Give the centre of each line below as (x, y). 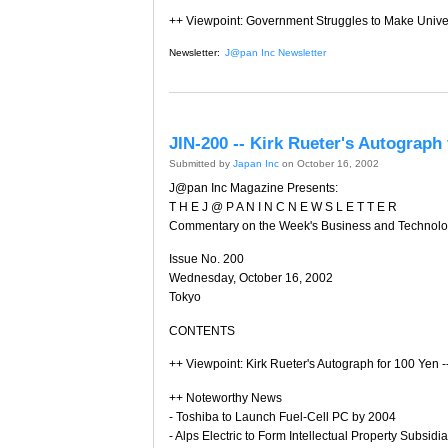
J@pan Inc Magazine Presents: (253, 187)
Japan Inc (256, 163)
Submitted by (201, 163)
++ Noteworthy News (225, 397)
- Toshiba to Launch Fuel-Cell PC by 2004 (282, 416)
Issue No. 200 (206, 259)
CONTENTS (202, 330)
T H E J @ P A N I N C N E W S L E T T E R (283, 206)
